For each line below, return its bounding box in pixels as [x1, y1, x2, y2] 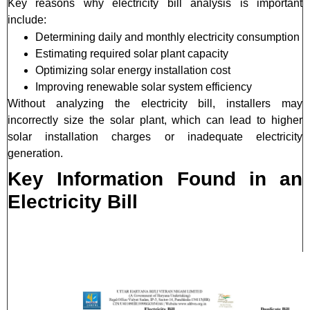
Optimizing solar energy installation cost [35, 64, 230, 76]
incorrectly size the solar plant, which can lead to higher [8, 113, 302, 126]
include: [8, 13, 46, 26]
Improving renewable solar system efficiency [35, 80, 252, 93]
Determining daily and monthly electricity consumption [35, 30, 300, 43]
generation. [8, 147, 63, 159]
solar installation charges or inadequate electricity [8, 130, 302, 143]
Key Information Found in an [8, 167, 302, 190]
